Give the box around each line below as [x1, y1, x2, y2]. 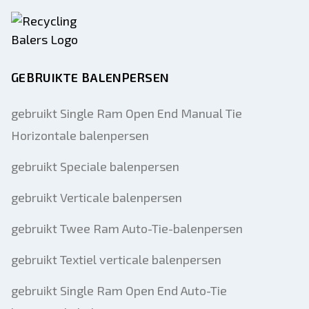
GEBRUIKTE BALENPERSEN [11, 70, 170, 85]
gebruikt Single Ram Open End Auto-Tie [11, 283, 227, 298]
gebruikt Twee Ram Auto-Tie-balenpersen [11, 221, 243, 236]
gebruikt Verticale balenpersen [11, 190, 182, 205]
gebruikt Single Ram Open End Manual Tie [11, 106, 242, 121]
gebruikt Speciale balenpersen [11, 159, 179, 174]
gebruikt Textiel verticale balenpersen [11, 252, 221, 267]
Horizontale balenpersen [11, 128, 149, 143]
